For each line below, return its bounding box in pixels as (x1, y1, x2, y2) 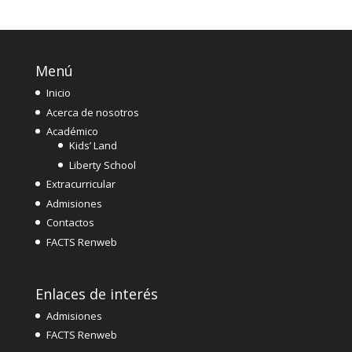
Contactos (46, 215, 94, 230)
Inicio (46, 86, 71, 101)
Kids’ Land (68, 138, 117, 153)
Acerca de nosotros (46, 104, 139, 119)
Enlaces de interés (35, 284, 158, 303)
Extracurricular (46, 177, 115, 192)
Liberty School (68, 157, 136, 172)
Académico (46, 124, 98, 139)
